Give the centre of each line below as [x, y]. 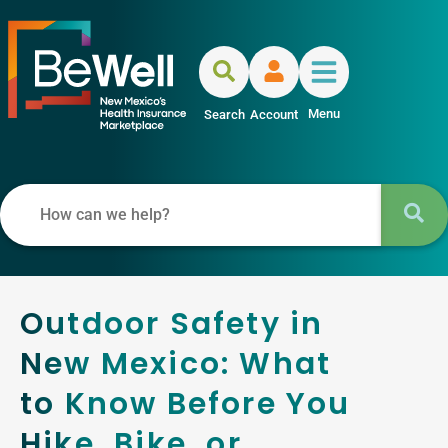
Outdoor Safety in [172, 323]
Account [274, 114]
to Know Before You [185, 403]
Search [224, 114]
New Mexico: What [176, 363]
